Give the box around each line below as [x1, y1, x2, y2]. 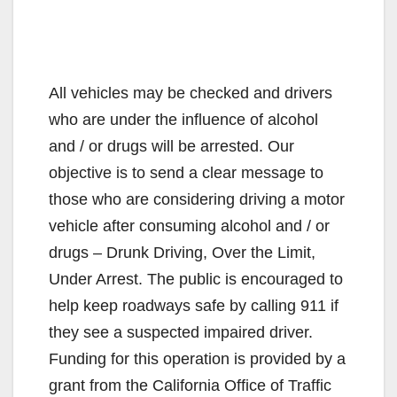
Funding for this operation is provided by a [49, 349, 346, 368]
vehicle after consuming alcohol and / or [49, 216, 330, 235]
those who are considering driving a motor [49, 190, 345, 208]
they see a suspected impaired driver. [49, 323, 313, 341]
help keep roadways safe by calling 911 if [49, 296, 339, 315]
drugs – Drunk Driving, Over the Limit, [49, 243, 315, 261]
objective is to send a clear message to [49, 163, 323, 182]
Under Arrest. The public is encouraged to [49, 269, 343, 288]
